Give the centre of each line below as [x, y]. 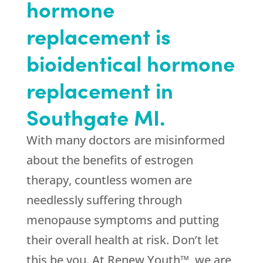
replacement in [100, 90]
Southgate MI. [96, 117]
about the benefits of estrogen [109, 160]
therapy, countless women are [109, 180]
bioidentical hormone [130, 63]
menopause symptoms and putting [122, 220]
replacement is [98, 36]
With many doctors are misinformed [125, 140]
